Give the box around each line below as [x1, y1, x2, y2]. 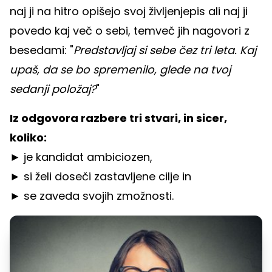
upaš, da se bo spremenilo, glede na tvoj [10, 61, 231, 77]
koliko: [10, 129, 47, 145]
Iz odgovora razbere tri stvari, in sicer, [10, 110, 227, 126]
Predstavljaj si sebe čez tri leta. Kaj [73, 42, 256, 58]
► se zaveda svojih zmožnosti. [10, 188, 174, 203]
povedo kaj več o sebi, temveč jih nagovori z [10, 22, 250, 38]
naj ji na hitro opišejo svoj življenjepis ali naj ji [10, 3, 248, 19]
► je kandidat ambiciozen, [10, 149, 152, 165]
